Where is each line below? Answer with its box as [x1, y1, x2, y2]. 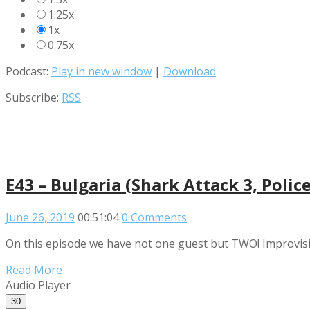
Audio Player [6, 277, 71, 293]
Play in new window [51, 64, 152, 80]
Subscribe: [6, 90, 62, 106]
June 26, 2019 [6, 210, 75, 226]
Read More [6, 262, 62, 278]
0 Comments [122, 210, 187, 226]
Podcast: [6, 64, 51, 80]
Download [163, 64, 216, 80]
